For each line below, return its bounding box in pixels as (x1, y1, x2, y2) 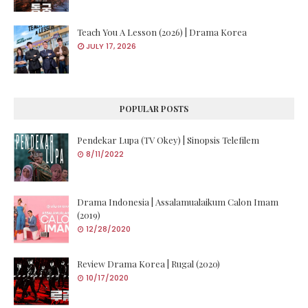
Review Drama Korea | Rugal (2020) (77, 257, 220, 269)
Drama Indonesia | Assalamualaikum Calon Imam (77, 195, 278, 208)
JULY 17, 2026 (86, 40, 136, 52)
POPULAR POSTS (120, 102, 188, 114)
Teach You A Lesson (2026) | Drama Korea (77, 25, 247, 38)
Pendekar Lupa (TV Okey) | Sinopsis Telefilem (77, 133, 259, 146)
